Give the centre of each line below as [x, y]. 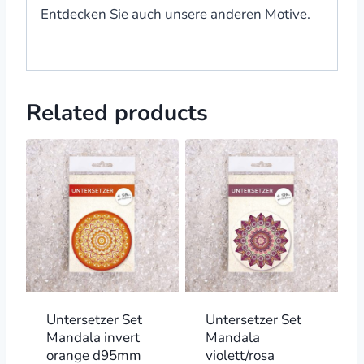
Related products [117, 113]
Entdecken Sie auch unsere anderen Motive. [175, 15]
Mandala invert [93, 338]
